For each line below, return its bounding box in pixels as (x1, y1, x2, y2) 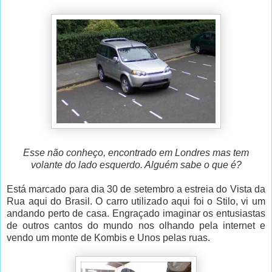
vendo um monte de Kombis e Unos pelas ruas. (7, 233, 210, 243)
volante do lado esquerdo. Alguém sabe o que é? (30, 160, 242, 171)
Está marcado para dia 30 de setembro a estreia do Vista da (7, 184, 265, 195)
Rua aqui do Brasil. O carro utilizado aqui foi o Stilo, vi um (7, 196, 265, 207)
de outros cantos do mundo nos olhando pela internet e (7, 220, 265, 231)
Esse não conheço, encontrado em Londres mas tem (23, 148, 249, 158)
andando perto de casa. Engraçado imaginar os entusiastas (7, 208, 265, 219)
